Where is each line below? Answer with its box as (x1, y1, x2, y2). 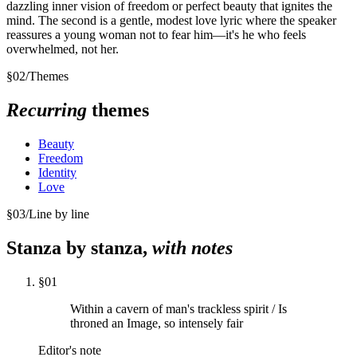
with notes (152, 237, 233, 258)
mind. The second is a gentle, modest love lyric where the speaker (6, 14, 336, 28)
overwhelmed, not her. (6, 42, 119, 57)
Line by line (29, 207, 89, 222)
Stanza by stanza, (6, 237, 152, 258)
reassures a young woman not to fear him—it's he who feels (6, 28, 306, 42)
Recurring (6, 100, 87, 121)
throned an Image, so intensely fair (70, 316, 243, 330)
